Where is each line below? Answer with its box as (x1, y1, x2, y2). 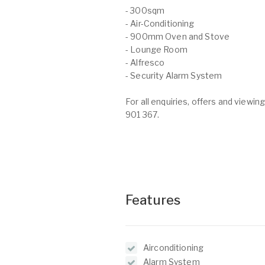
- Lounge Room (125, 44, 188, 54)
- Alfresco (125, 57, 165, 67)
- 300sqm (125, 5, 165, 15)
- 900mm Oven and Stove (125, 31, 230, 41)
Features (125, 192, 181, 208)
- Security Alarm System (125, 70, 222, 80)
